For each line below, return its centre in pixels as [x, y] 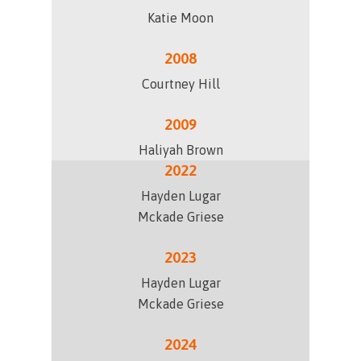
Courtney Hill [180, 84]
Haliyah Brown [180, 150]
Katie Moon [180, 18]
